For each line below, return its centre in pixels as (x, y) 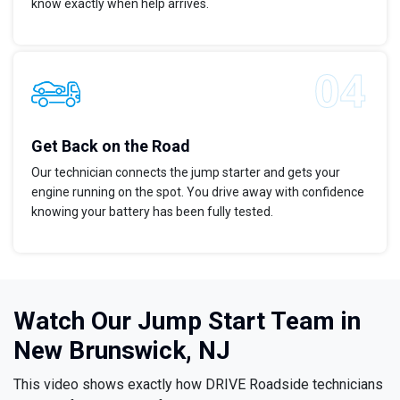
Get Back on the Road (111, 146)
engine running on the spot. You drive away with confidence (198, 192)
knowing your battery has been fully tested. (152, 212)
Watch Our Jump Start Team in (187, 321)
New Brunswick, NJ (122, 351)
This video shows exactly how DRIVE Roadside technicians (198, 385)
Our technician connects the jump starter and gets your (186, 173)
